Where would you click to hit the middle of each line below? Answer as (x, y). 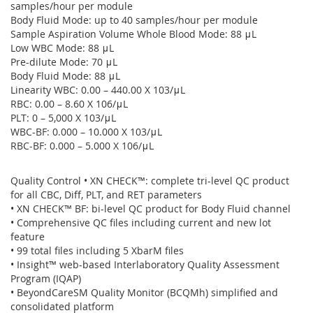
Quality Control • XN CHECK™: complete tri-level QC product (150, 181)
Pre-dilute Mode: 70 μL (64, 62)
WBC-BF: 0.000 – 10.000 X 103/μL (86, 132)
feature (28, 236)
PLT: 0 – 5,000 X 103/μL (63, 118)
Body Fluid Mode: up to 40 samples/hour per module (134, 20)
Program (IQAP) (46, 278)
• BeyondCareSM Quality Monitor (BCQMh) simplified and (144, 292)
